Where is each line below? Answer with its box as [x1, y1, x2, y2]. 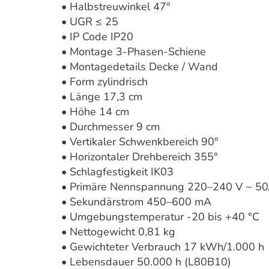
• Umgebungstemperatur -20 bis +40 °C [61, 210, 259, 224]
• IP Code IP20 [61, 29, 133, 44]
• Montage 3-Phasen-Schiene [61, 44, 206, 59]
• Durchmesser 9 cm [61, 119, 160, 134]
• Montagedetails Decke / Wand [61, 59, 218, 74]
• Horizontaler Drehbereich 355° [61, 150, 218, 164]
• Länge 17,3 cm [61, 89, 142, 104]
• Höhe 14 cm [61, 104, 129, 119]
